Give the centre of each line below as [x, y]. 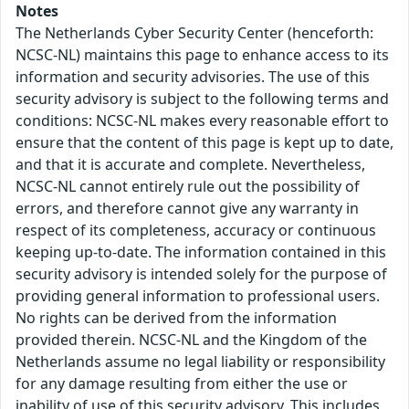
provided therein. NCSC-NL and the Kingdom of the [191, 340]
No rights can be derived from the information [176, 318]
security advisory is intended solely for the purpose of [201, 274]
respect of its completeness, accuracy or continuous [196, 231]
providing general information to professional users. [198, 296]
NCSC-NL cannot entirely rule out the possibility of [188, 187]
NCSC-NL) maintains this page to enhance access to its [202, 55]
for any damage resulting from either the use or [182, 384]
